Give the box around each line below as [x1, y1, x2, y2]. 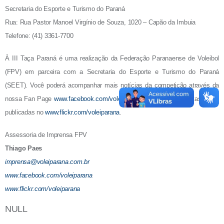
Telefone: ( [5, 32, 34, 40]
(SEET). [5, 81, 30, 89]
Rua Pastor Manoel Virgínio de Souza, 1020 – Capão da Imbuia [19, 18, 195, 26]
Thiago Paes [5, 144, 42, 152]
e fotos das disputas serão [141, 95, 219, 103]
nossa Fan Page [5, 95, 54, 103]
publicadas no [5, 108, 45, 116]
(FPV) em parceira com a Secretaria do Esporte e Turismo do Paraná [5, 68, 219, 76]
